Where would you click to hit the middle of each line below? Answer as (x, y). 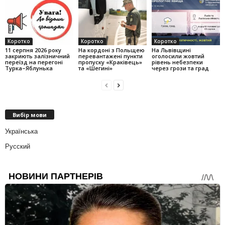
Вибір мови (30, 115)
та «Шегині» (95, 68)
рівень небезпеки (177, 62)
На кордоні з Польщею (111, 50)
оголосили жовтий (178, 56)
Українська (21, 132)
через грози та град (180, 68)
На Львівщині (171, 50)
